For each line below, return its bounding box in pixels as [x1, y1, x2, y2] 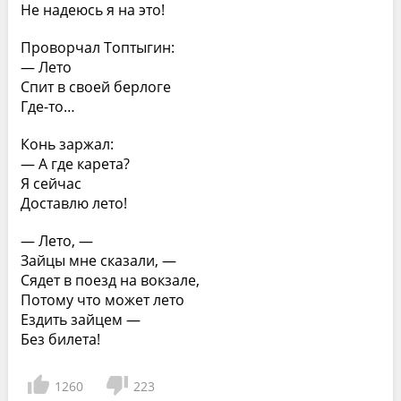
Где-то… [20, 97, 75, 116]
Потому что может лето [20, 290, 184, 310]
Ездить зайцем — [20, 310, 141, 329]
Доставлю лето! [20, 193, 127, 213]
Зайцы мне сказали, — [20, 251, 176, 270]
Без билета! [20, 329, 100, 349]
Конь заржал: [20, 134, 114, 154]
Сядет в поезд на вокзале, [20, 270, 200, 290]
